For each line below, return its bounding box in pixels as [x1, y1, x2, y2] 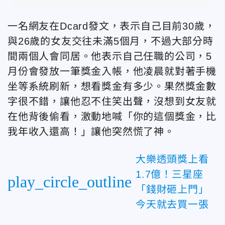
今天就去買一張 [136, 198, 209, 210]
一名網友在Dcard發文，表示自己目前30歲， [8, 20, 215, 32]
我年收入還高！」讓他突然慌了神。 [8, 126, 175, 137]
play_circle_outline [8, 172, 132, 191]
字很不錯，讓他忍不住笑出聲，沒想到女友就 [8, 95, 216, 107]
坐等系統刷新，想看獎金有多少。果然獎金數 [8, 80, 216, 92]
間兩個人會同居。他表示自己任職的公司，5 [8, 50, 212, 62]
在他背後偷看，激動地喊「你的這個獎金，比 [8, 110, 216, 122]
